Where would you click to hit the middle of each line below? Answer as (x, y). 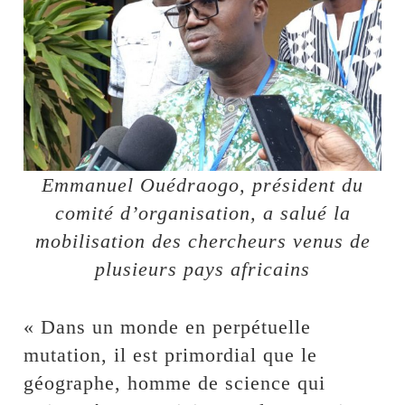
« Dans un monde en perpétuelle (168, 326)
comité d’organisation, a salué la (202, 212)
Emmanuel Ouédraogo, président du (202, 184)
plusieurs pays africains (202, 268)
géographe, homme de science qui (175, 382)
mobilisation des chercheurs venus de (202, 240)
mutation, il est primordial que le (171, 354)
